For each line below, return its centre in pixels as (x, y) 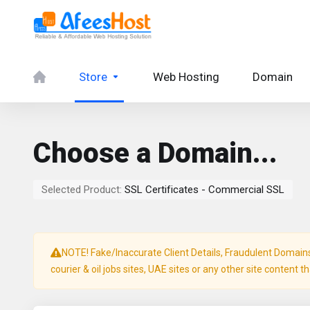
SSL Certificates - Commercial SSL (204, 190)
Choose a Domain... (155, 153)
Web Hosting (186, 77)
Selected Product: (83, 190)
